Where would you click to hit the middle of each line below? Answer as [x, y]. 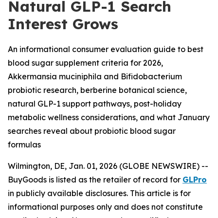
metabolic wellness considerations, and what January [109, 117]
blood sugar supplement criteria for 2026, [85, 63]
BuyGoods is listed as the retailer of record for [95, 180]
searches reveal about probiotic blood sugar [92, 131]
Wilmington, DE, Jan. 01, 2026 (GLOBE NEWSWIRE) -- [108, 166]
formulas [24, 145]
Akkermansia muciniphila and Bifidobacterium [95, 76]
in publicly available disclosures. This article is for [99, 193]
